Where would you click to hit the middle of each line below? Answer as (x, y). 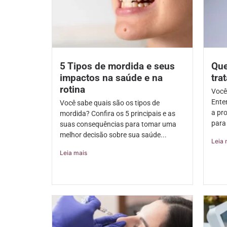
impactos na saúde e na (111, 78)
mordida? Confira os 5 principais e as (118, 114)
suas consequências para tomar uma (118, 124)
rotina (72, 90)
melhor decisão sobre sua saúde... (113, 135)
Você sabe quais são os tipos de (110, 103)
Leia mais (73, 153)
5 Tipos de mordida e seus (117, 66)
